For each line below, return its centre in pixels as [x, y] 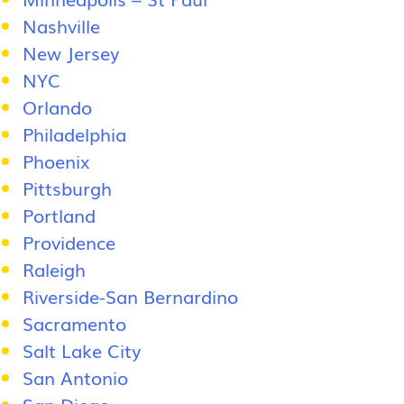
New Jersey [71, 52]
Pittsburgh [67, 188]
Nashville [61, 25]
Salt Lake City [82, 350]
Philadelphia [74, 133]
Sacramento [74, 323]
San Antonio [75, 377]
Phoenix [56, 161]
